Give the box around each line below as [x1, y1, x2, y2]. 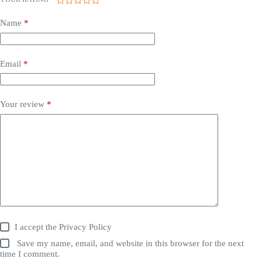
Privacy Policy [59, 222, 112, 232]
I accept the [15, 222, 60, 232]
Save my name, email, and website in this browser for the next [17, 238, 244, 248]
